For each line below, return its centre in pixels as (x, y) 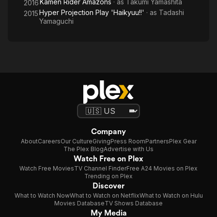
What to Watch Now (42, 195)
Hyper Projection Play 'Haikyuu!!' (92, 12)
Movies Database (79, 203)
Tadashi (171, 12)
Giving (101, 141)
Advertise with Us (129, 149)
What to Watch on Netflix (104, 195)
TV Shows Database (134, 203)
